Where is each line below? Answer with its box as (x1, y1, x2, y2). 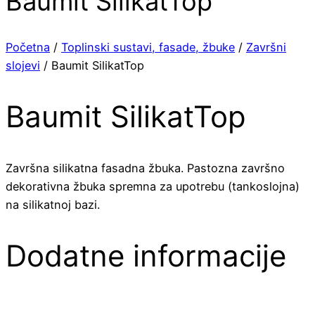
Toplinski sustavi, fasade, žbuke (61, 39, 235, 54)
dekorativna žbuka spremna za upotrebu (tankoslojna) (6, 179, 300, 193)
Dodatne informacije (6, 237, 286, 274)
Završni (246, 39, 286, 54)
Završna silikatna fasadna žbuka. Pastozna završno (6, 160, 285, 175)
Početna (6, 39, 50, 54)
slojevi (6, 58, 40, 72)
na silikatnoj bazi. (6, 197, 100, 212)
